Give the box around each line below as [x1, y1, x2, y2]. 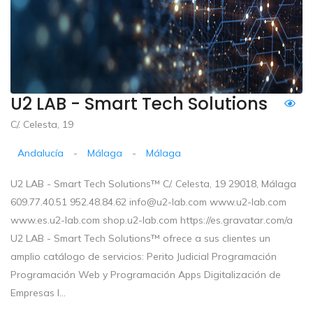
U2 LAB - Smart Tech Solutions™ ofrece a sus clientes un [10, 231, 270, 245]
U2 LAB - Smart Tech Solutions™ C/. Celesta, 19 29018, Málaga [10, 177, 296, 190]
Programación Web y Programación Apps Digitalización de [10, 268, 281, 281]
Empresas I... [10, 286, 66, 299]
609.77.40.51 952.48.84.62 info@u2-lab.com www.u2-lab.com [10, 195, 286, 208]
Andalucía [17, 146, 64, 159]
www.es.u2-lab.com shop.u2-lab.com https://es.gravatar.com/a [10, 213, 293, 226]
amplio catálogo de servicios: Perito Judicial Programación [10, 249, 277, 263]
